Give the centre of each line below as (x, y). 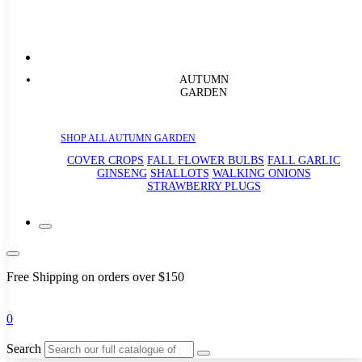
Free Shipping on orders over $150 (95, 277)
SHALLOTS (179, 173)
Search (24, 349)
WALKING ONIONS (261, 173)
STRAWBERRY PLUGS (204, 186)
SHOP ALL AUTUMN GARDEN (128, 138)
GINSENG (122, 173)
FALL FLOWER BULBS (206, 160)
